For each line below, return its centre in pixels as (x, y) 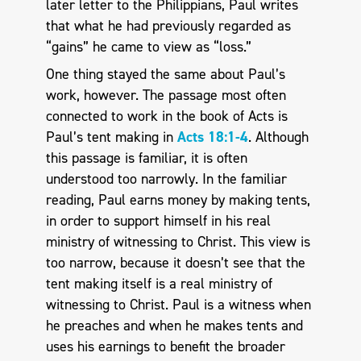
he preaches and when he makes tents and (174, 325)
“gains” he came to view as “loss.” (150, 47)
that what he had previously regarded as (168, 26)
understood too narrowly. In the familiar (166, 178)
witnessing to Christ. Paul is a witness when (178, 304)
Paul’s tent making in (111, 137)
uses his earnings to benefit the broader (165, 346)
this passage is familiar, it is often (146, 158)
